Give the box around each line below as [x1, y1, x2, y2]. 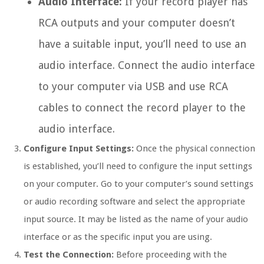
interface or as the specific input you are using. [24, 232, 212, 243]
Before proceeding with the [114, 249, 227, 260]
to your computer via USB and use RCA [38, 80, 228, 93]
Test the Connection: [24, 249, 114, 260]
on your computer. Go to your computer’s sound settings [24, 179, 253, 190]
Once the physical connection [134, 143, 255, 154]
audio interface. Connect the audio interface [38, 59, 255, 72]
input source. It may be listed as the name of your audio [24, 214, 248, 225]
